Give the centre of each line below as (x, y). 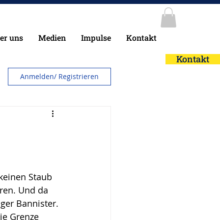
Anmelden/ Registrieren (59, 76)
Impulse (96, 37)
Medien (52, 37)
